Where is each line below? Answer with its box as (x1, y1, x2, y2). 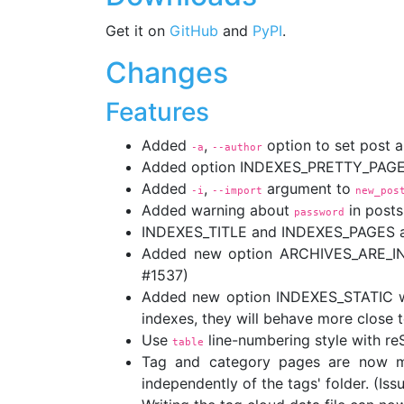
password (294, 206, 344, 218)
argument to (262, 179, 355, 197)
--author (212, 141, 262, 153)
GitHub (170, 22, 218, 40)
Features (106, 96, 209, 127)
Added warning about (142, 201, 294, 219)
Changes (106, 55, 228, 90)
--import (212, 184, 262, 197)
